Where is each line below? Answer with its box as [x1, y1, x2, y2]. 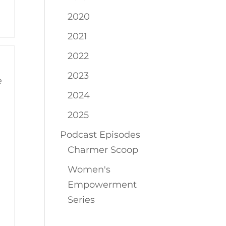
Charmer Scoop [68, 144, 139, 155]
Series [68, 194, 95, 205]
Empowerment [68, 179, 137, 190]
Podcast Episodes [60, 129, 141, 140]
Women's [68, 164, 111, 175]
